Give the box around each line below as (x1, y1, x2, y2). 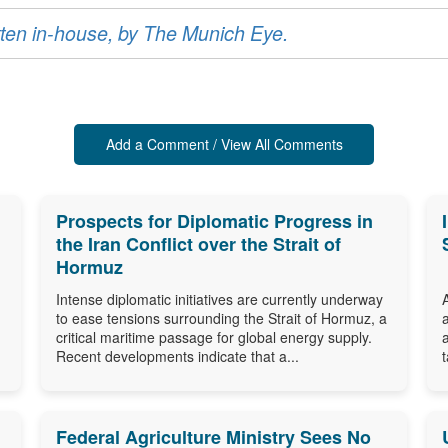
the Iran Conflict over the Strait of (55, 230, 341, 257)
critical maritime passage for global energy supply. (55, 326, 372, 347)
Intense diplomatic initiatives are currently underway (55, 288, 383, 309)
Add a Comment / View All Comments (105, 133, 343, 154)
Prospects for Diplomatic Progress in (55, 207, 373, 234)
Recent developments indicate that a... (55, 345, 299, 366)
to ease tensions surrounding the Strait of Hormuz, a (55, 307, 387, 328)
